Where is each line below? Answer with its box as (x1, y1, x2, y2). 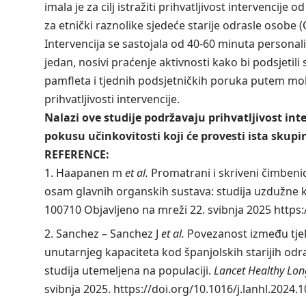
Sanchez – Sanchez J (55, 226, 161, 242)
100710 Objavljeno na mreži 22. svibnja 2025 (44, 202, 274, 218)
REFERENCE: (44, 147, 109, 163)
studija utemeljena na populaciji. (44, 263, 214, 279)
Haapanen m (55, 165, 125, 181)
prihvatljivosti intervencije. (44, 92, 180, 107)
